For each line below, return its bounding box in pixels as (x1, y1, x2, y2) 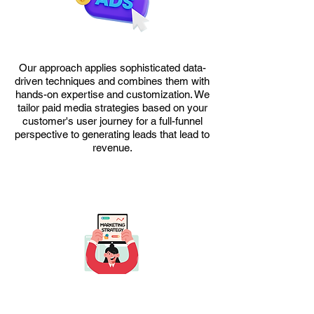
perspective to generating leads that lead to (15, 128, 210, 140)
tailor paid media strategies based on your (17, 102, 207, 114)
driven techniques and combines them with (15, 75, 210, 87)
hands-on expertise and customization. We (15, 88, 210, 100)
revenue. (92, 142, 132, 153)
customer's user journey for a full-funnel (22, 115, 203, 127)
